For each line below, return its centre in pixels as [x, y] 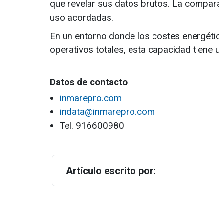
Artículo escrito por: [111, 171]
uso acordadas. [82, 17]
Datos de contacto [89, 82]
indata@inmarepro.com [107, 112]
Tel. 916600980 [92, 125]
